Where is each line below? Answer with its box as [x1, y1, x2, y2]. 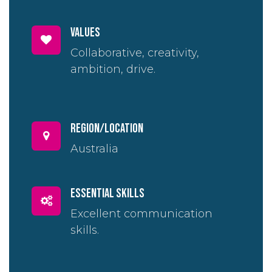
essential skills [70, 186, 145, 202]
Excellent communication [70, 207, 213, 221]
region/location [70, 121, 144, 137]
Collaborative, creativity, [70, 46, 200, 60]
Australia [70, 142, 119, 156]
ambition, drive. [70, 63, 156, 76]
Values [70, 25, 101, 41]
